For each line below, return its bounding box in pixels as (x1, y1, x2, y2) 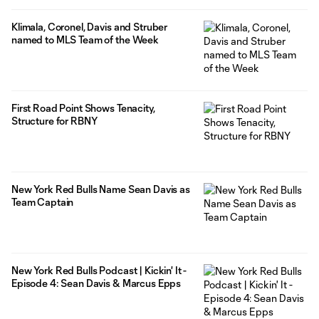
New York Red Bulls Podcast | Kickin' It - (11, 263, 187, 276)
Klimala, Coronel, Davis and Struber (11, 20, 168, 33)
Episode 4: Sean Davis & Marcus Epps (11, 276, 182, 289)
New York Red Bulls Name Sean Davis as (11, 182, 190, 195)
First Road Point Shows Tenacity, (11, 101, 155, 114)
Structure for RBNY (11, 114, 98, 127)
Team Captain (11, 195, 74, 208)
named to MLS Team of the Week (11, 33, 159, 46)
